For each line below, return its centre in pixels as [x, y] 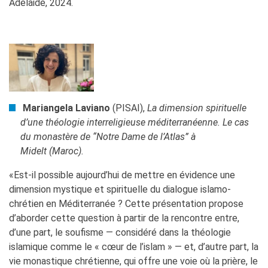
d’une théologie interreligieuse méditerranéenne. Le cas [135, 122]
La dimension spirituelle [197, 108]
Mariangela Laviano [67, 108]
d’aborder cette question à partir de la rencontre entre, [124, 218]
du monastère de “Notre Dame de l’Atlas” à [108, 136]
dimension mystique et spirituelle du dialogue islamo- [120, 189]
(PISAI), [129, 108]
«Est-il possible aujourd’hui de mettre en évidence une [122, 175]
